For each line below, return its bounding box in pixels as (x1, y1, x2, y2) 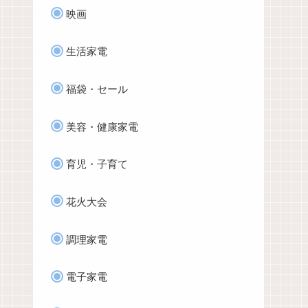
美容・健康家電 (66, 120, 138, 133)
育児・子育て (66, 158, 128, 170)
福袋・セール (66, 82, 128, 95)
